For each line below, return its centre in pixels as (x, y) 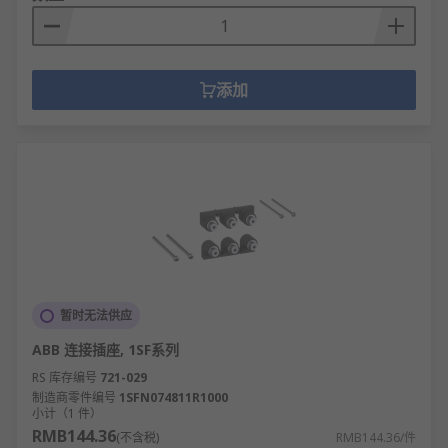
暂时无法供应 (96, 315)
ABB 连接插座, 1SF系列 (105, 349)
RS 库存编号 (64, 377)
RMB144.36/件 (376, 437)
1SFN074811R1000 (173, 397)
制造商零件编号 (74, 397)
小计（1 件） (67, 413)
